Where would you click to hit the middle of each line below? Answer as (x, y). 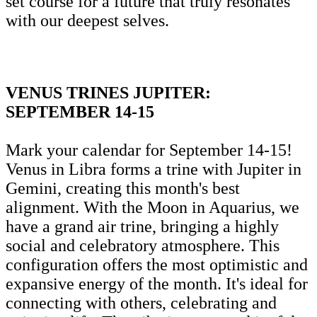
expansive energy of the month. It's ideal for (157, 283)
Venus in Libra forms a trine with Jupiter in (154, 169)
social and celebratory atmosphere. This (143, 245)
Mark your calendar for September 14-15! (149, 150)
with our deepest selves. (87, 20)
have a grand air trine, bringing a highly (142, 226)
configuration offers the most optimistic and (157, 264)
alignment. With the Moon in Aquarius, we (152, 207)
